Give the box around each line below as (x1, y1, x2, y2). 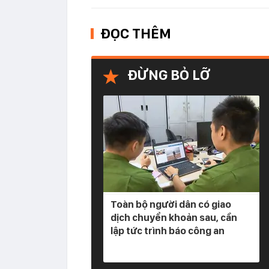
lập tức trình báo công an (110, 225, 225, 237)
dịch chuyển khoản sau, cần (110, 211, 237, 223)
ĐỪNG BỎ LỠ (127, 66, 210, 83)
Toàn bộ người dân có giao (110, 198, 231, 210)
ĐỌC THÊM (100, 25, 171, 42)
